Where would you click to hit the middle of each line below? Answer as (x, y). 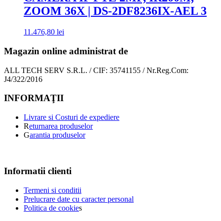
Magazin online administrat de (66, 51)
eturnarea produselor (61, 126)
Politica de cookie (51, 208)
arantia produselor (57, 135)
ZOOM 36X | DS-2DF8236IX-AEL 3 (115, 11)
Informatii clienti (38, 171)
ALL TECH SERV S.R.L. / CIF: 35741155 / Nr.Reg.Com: (96, 70)
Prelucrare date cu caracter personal (79, 199)
